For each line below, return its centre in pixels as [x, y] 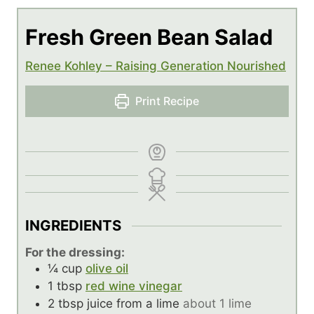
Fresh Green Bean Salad [149, 37]
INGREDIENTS [73, 226]
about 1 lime [217, 304]
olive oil [107, 269]
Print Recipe [166, 101]
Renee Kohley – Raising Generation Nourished [156, 66]
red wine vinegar [134, 286]
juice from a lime [133, 304]
